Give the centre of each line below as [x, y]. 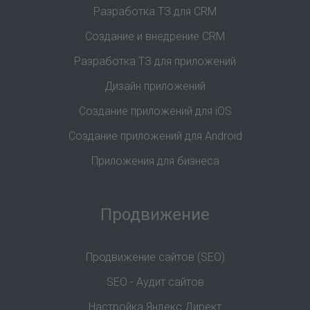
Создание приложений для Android [155, 136]
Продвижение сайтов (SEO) [155, 257]
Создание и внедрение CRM [155, 36]
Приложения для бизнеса [155, 161]
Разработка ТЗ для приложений [155, 61]
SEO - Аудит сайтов [155, 282]
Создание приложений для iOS [155, 111]
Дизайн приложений [155, 86]
